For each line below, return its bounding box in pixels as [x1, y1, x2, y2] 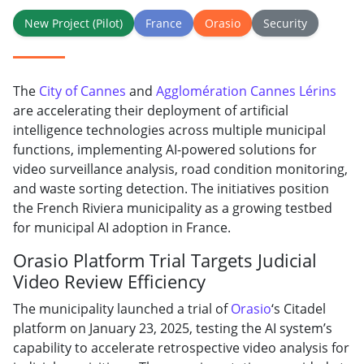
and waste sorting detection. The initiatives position [13, 179, 329, 197]
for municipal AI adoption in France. [13, 218, 231, 236]
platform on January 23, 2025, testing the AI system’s [13, 318, 332, 337]
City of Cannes [39, 81, 126, 100]
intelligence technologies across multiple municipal [13, 120, 326, 139]
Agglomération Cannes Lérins [156, 81, 336, 100]
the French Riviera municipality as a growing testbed [13, 198, 332, 217]
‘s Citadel [271, 299, 326, 318]
